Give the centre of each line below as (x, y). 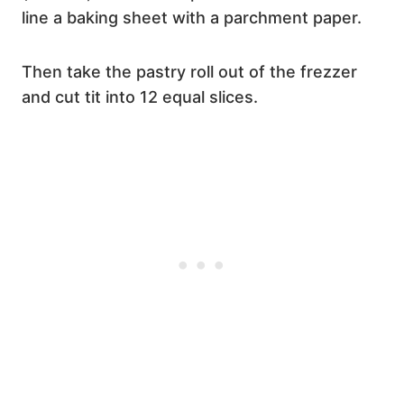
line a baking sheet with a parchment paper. (192, 17)
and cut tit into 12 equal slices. (140, 96)
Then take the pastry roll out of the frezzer (189, 71)
